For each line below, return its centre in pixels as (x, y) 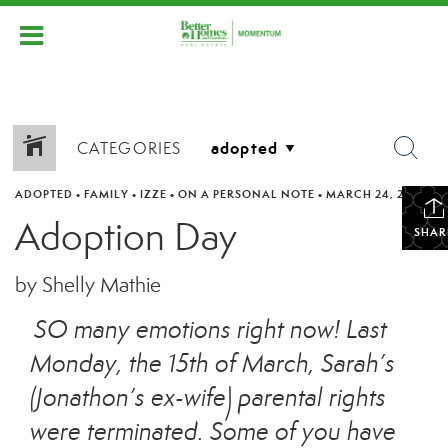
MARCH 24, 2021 (375, 194)
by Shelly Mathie (88, 285)
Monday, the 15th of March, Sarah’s (212, 363)
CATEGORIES (129, 148)
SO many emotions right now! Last (210, 329)
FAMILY (106, 194)
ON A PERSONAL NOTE (246, 194)
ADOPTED (44, 194)
